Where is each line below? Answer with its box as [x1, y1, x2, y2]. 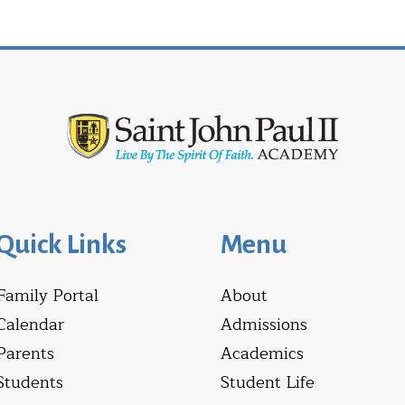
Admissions [221, 310, 307, 338]
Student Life [221, 368, 315, 396]
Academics [221, 339, 304, 367]
